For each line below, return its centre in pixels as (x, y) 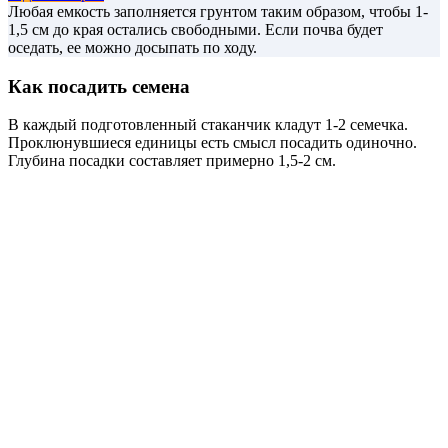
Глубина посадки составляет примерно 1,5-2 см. (172, 161)
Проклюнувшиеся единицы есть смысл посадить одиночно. (212, 143)
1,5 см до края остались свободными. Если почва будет (195, 30)
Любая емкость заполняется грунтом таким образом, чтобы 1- (218, 12)
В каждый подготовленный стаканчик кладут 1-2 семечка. (208, 125)
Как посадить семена (99, 86)
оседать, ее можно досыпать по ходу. (132, 48)
